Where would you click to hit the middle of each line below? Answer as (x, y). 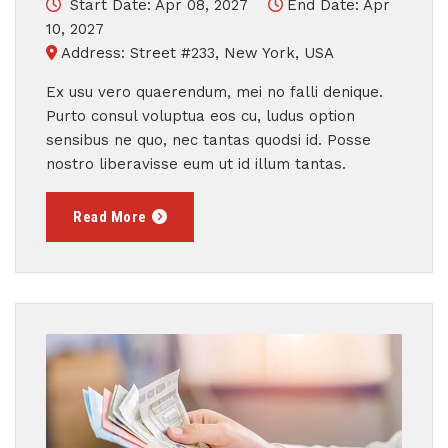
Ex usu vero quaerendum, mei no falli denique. (214, 92)
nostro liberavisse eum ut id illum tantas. (196, 164)
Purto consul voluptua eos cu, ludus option (200, 116)
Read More (110, 217)
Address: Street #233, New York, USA (197, 53)
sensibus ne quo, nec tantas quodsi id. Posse (208, 140)
